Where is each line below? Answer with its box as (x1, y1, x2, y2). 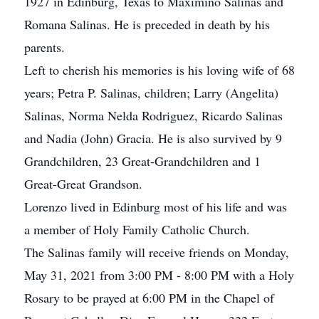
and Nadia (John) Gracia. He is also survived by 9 (24, 130, 282, 147)
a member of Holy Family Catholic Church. (24, 221, 250, 238)
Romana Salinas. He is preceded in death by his (24, 16, 270, 33)
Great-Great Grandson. (24, 175, 142, 192)
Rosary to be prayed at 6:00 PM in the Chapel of (24, 289, 274, 306)
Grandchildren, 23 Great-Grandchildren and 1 (24, 152, 261, 169)
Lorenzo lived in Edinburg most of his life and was (24, 198, 287, 215)
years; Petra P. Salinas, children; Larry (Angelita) (24, 84, 278, 101)
